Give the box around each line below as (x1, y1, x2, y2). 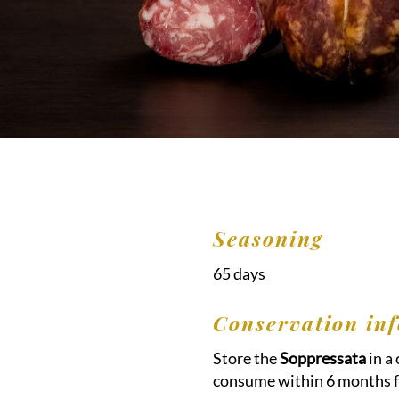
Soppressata (277, 347, 369, 368)
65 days (213, 263, 265, 283)
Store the (213, 347, 277, 368)
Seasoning (213, 224, 323, 252)
